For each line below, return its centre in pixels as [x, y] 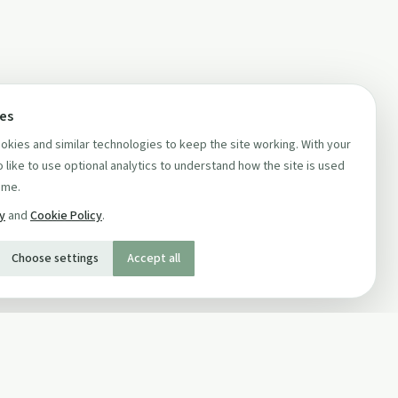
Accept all [154, 259]
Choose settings [55, 259]
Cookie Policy [66, 216]
